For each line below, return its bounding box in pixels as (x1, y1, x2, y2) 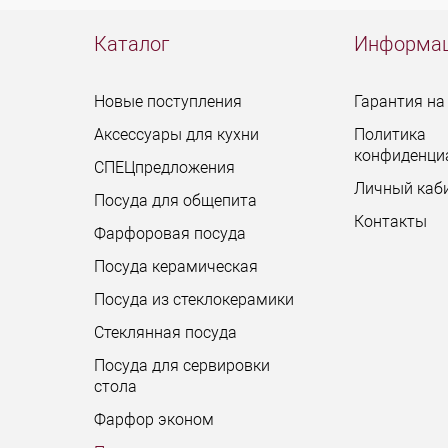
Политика (353, 125, 426, 145)
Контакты (353, 212, 427, 232)
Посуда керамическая (94, 257, 259, 277)
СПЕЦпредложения (94, 158, 236, 178)
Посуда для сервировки (94, 356, 271, 376)
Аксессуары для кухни (94, 125, 260, 145)
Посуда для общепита (94, 191, 258, 211)
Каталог (94, 32, 170, 57)
